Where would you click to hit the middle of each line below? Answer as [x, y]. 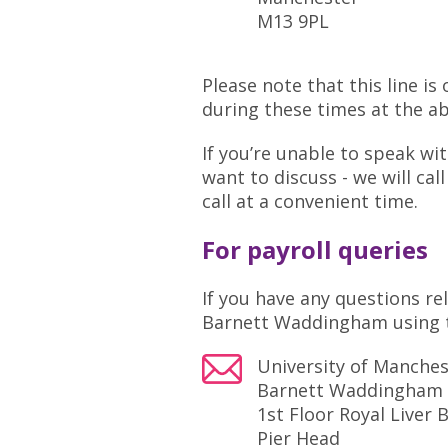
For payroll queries [315, 249]
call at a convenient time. [310, 201]
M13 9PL [293, 21]
